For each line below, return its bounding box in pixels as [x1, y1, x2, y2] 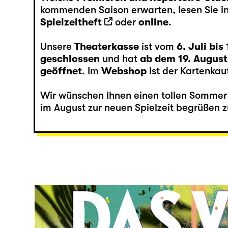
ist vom [138, 40, 177, 52]
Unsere [40, 40, 74, 52]
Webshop [101, 65, 147, 77]
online [138, 16, 168, 28]
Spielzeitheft [40, 16, 102, 28]
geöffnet [40, 65, 82, 77]
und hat [99, 52, 140, 65]
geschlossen [40, 52, 100, 65]
